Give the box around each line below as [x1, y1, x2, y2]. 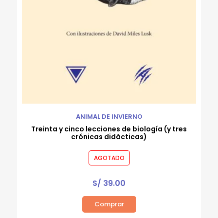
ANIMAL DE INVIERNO [75, 112, 143, 122]
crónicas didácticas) [71, 132, 147, 142]
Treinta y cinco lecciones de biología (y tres [31, 124, 187, 134]
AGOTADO [93, 154, 125, 163]
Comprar [94, 200, 124, 209]
